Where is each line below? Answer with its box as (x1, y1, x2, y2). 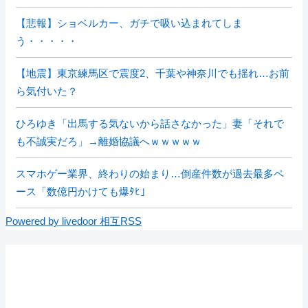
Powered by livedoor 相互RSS (5, 215, 142, 227)
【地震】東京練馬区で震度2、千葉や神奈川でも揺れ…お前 (16, 67, 289, 79)
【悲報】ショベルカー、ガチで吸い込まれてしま (16, 17, 243, 29)
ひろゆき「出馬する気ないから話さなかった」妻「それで (16, 118, 284, 129)
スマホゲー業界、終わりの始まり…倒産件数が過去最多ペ (16, 168, 284, 179)
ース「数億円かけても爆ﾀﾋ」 (16, 186, 151, 197)
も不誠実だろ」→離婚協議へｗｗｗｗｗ (16, 135, 201, 147)
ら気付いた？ (16, 85, 78, 97)
